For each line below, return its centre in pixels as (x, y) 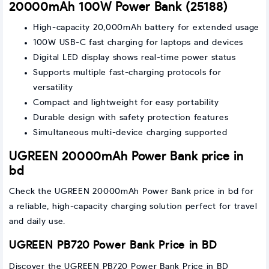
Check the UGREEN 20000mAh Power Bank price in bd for (131, 192)
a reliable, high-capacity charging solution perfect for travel (133, 207)
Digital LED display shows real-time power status (134, 58)
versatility (53, 88)
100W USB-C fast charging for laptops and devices (138, 43)
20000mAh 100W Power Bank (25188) (119, 8)
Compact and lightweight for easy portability (126, 103)
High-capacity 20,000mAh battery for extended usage (146, 28)
